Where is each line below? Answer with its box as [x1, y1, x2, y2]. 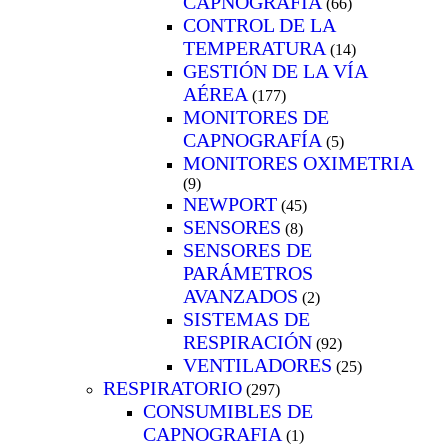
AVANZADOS [183, 284, 298, 307]
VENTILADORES [183, 353, 332, 376]
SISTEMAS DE [183, 307, 310, 330]
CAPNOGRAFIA [143, 422, 282, 445]
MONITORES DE [183, 105, 329, 128]
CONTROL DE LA [183, 13, 335, 36]
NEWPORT [183, 192, 277, 215]
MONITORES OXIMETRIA [183, 151, 414, 174]
